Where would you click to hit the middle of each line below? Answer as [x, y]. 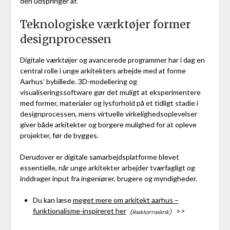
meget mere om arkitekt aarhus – [126, 200]
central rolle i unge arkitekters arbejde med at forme [103, 71]
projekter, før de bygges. [59, 136]
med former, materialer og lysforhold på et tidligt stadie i [109, 103]
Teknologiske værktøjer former [105, 25]
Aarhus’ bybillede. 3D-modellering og [78, 82]
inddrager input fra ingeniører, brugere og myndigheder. [108, 179]
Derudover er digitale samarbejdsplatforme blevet [99, 157]
